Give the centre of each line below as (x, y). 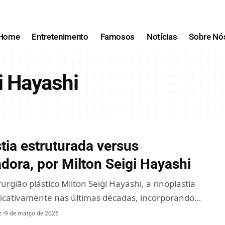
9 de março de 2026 (32, 213)
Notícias (162, 37)
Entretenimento (60, 37)
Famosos (118, 37)
